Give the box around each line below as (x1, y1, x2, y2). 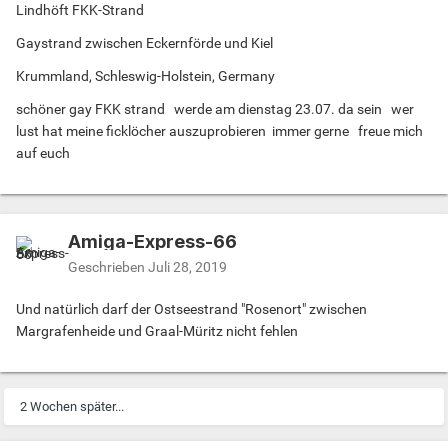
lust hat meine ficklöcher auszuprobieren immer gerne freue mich (16, 122, 423, 139)
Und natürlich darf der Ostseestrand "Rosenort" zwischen (16, 300, 367, 317)
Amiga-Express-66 (68, 230, 237, 252)
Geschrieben (68, 258, 148, 275)
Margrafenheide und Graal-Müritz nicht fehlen (16, 322, 298, 339)
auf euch (16, 144, 70, 161)
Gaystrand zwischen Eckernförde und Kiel (16, 34, 273, 51)
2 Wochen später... (20, 398, 124, 414)
